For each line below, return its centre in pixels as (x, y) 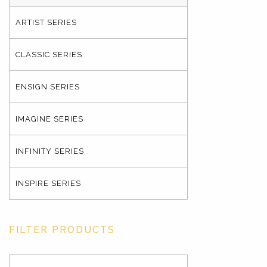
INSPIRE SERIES (48, 183)
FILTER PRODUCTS (62, 230)
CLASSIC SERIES (49, 55)
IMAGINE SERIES (49, 119)
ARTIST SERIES (46, 22)
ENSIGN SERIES (48, 87)
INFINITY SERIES (50, 151)
